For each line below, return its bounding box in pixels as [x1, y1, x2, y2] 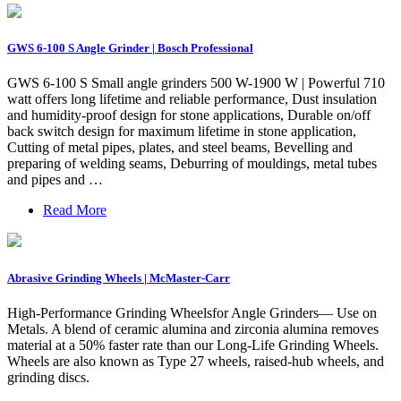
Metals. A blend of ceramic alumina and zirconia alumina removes [7, 320, 379, 337]
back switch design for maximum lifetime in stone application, [7, 124, 356, 140]
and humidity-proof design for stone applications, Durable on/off [7, 107, 371, 124]
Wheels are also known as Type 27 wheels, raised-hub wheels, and [7, 353, 384, 369]
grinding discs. [7, 369, 90, 385]
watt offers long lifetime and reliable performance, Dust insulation [7, 91, 377, 107]
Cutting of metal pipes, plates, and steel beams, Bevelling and [7, 140, 353, 156]
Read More [43, 202, 107, 218]
